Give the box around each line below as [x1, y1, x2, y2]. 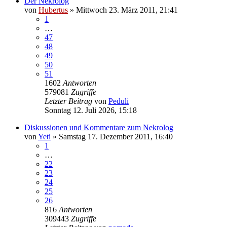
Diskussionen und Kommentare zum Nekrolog [24, 123, 173, 132]
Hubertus [39, 5, 68, 14]
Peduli [108, 96, 129, 105]
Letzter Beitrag [45, 96, 94, 105]
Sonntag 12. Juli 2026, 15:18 [45, 105, 137, 115]
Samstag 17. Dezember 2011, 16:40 [59, 132, 173, 141]
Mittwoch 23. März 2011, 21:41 [76, 5, 178, 14]
